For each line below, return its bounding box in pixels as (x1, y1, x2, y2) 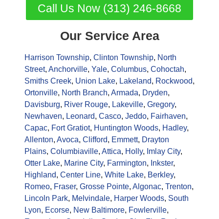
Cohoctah (151, 65, 184, 74)
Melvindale (72, 194, 110, 203)
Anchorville (48, 65, 88, 74)
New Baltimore (73, 206, 125, 215)
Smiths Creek (24, 77, 71, 86)
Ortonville (24, 88, 58, 97)
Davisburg (24, 100, 60, 109)
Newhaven (24, 112, 62, 121)
